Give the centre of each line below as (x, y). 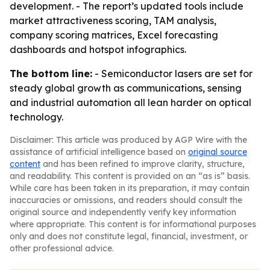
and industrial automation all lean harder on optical (130, 102)
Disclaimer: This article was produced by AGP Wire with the (128, 140)
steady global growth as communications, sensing (126, 88)
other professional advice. (62, 248)
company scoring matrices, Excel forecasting (114, 35)
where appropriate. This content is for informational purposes (133, 224)
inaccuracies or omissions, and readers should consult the (126, 200)
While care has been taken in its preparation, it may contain (130, 188)
